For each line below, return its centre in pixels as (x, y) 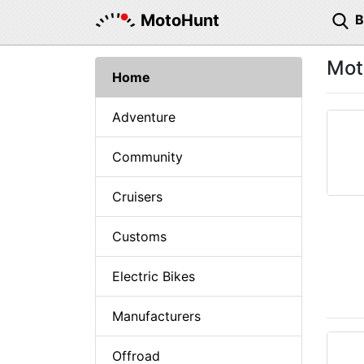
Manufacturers (156, 316)
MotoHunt (180, 20)
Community (147, 157)
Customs (139, 236)
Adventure (144, 117)
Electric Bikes (154, 276)
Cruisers (137, 197)
